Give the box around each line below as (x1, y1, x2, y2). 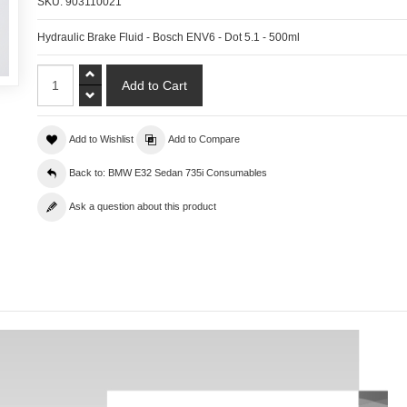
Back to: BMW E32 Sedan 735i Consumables (68, 166, 267, 178)
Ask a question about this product (68, 200, 216, 212)
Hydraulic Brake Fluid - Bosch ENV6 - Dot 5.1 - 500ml (36, 30, 300, 44)
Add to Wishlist (68, 133, 134, 144)
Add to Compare (167, 133, 240, 144)
